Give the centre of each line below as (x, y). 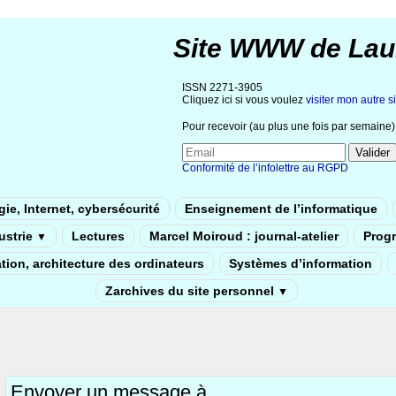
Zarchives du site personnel (191, 290)
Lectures (98, 236)
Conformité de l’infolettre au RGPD (265, 168)
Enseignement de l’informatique (281, 208)
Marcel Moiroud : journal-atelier (244, 236)
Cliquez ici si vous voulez (244, 100)
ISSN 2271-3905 (222, 88)
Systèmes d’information (300, 263)
